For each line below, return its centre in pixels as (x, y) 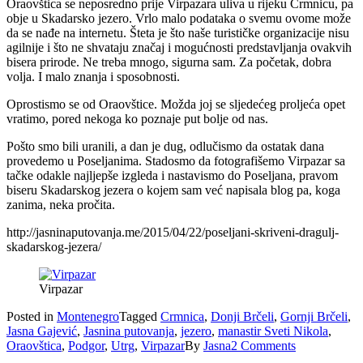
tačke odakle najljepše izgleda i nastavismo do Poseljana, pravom (172, 175)
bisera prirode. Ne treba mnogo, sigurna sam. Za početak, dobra (169, 62)
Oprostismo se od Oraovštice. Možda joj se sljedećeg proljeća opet (176, 104)
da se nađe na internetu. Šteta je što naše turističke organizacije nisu (178, 32)
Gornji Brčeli (314, 316)
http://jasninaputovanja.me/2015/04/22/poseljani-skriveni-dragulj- (173, 232)
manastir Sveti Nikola (273, 331)
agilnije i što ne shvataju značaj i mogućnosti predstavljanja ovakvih (179, 47)
